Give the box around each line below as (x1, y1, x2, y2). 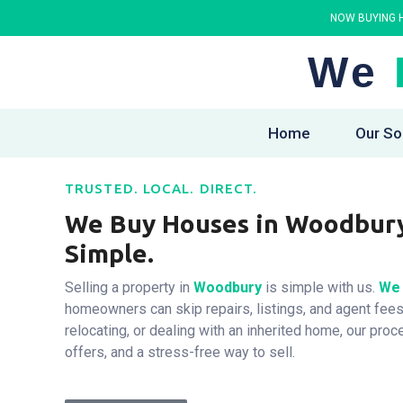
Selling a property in (65, 279, 193, 296)
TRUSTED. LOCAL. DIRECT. (65, 181, 258, 196)
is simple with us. (262, 279, 379, 296)
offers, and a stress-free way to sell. (65, 344, 295, 361)
